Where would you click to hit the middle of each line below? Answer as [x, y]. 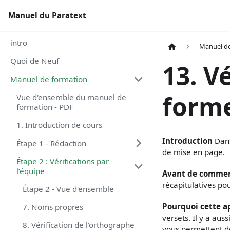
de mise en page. [194, 152]
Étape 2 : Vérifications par [63, 161]
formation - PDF [45, 107]
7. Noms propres [53, 207]
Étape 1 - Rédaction [51, 143]
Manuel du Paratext [47, 15]
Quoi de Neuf [35, 61]
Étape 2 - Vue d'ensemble [68, 189]
